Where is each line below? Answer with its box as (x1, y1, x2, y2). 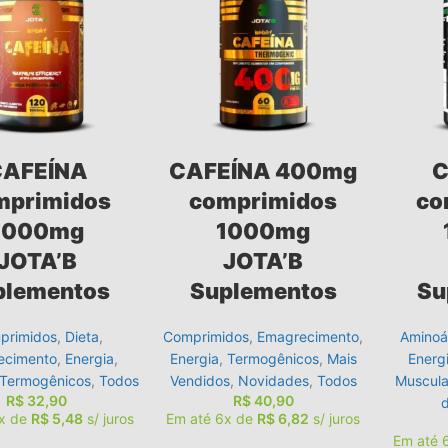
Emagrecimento (257, 327, 360, 345)
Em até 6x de (166, 409, 258, 427)
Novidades (237, 371, 309, 389)
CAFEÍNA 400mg (169, 157, 358, 184)
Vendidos (169, 371, 230, 389)
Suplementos (189, 277, 337, 304)
